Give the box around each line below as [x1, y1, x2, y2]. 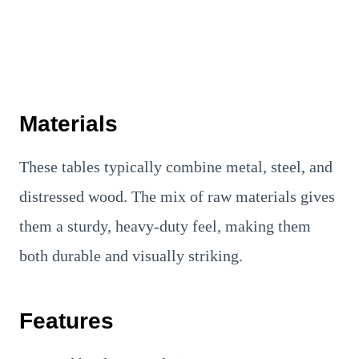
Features [19, 308, 114, 333]
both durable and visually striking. [19, 246, 243, 264]
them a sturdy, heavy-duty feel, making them [19, 216, 311, 235]
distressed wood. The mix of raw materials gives [19, 187, 335, 205]
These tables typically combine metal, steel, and [19, 157, 333, 175]
